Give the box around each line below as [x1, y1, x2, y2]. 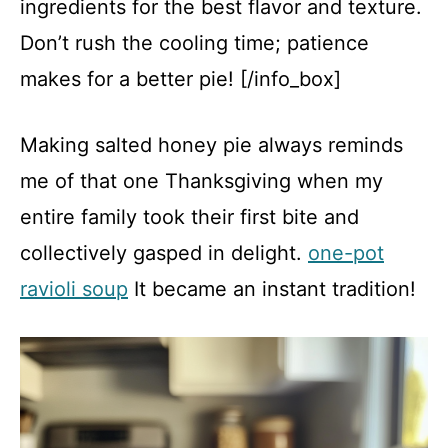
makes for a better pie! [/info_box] [20, 67, 341, 91]
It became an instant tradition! [128, 277, 416, 301]
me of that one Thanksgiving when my [20, 169, 383, 193]
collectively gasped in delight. [20, 241, 308, 265]
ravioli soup [20, 277, 128, 301]
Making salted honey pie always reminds [20, 133, 403, 157]
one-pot [308, 241, 384, 265]
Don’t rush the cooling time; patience [20, 31, 369, 55]
